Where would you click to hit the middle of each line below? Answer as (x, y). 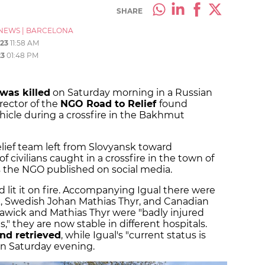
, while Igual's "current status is (133, 235)
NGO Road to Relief (110, 104)
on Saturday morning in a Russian (131, 93)
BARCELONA (50, 31)
